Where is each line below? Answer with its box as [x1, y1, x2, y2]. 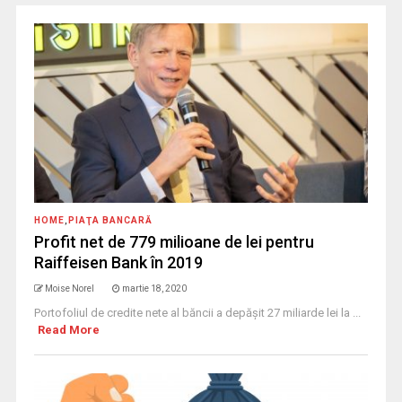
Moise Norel [44, 284, 94, 294]
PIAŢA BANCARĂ [67, 215, 153, 226]
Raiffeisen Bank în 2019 [33, 253, 203, 273]
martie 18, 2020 [121, 284, 187, 294]
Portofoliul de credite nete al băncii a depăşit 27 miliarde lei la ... [33, 306, 361, 320]
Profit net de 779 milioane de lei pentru [33, 232, 314, 252]
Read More [38, 323, 100, 337]
